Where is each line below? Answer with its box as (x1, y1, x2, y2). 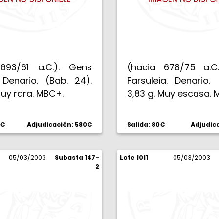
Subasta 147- (55, 153, 99, 162)
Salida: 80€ (127, 120, 165, 129)
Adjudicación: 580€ (27, 120, 92, 129)
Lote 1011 (120, 153, 148, 162)
